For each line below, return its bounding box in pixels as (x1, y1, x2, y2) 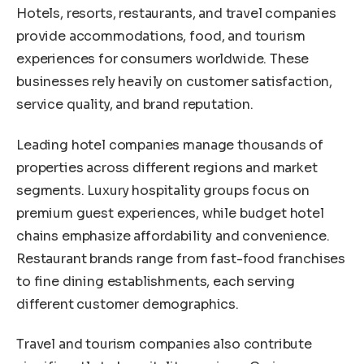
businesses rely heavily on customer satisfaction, (16, 73, 333, 91)
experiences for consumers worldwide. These (16, 50, 310, 68)
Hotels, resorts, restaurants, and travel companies (16, 5, 336, 23)
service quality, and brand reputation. (16, 96, 253, 114)
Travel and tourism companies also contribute (16, 336, 312, 353)
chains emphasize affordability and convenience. (16, 227, 330, 245)
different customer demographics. (16, 295, 239, 313)
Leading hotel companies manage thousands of (16, 136, 324, 154)
